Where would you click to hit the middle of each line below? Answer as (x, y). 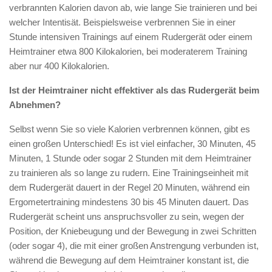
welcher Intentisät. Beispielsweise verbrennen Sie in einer (122, 22)
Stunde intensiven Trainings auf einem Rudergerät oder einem (131, 36)
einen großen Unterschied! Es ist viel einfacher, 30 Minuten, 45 (132, 143)
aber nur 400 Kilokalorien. (59, 66)
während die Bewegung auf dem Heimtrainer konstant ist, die (129, 260)
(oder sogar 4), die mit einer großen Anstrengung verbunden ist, (134, 245)
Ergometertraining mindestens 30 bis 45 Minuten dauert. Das (129, 202)
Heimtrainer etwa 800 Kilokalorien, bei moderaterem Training (128, 51)
